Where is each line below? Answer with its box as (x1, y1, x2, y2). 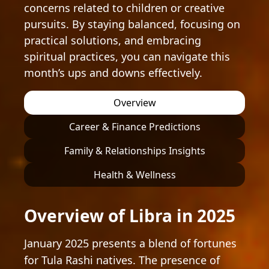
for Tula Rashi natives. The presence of (24, 253, 220, 267)
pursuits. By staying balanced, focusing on (24, 17, 240, 31)
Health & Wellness (93, 168, 176, 181)
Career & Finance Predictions (68, 120, 201, 133)
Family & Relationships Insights (64, 144, 205, 157)
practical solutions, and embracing (24, 33, 201, 47)
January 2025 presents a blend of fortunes (24, 236, 237, 250)
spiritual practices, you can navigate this (24, 49, 230, 64)
